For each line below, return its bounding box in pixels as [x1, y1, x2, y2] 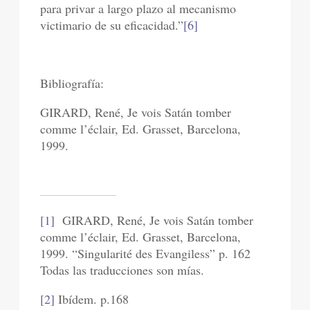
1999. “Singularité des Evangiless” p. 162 [40, 244, 251, 262]
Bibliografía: [40, 75, 104, 91]
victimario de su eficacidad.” [40, 17, 184, 33]
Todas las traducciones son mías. [40, 261, 205, 278]
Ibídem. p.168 [55, 290, 129, 307]
